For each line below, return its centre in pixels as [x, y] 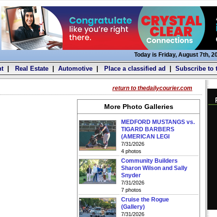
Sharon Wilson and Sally [154, 168]
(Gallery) [133, 207]
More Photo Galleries [139, 107]
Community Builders [149, 161]
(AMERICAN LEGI [145, 137]
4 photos [131, 151]
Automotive [75, 69]
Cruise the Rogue [145, 200]
